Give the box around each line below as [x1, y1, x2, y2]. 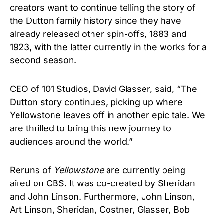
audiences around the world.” [10, 136, 133, 146]
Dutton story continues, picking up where [10, 96, 182, 107]
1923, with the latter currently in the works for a [10, 41, 207, 52]
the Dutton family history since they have [10, 15, 181, 26]
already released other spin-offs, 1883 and [10, 28, 187, 39]
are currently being [104, 164, 185, 175]
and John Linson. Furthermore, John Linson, [10, 191, 195, 201]
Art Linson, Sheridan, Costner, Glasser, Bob [10, 204, 190, 215]
